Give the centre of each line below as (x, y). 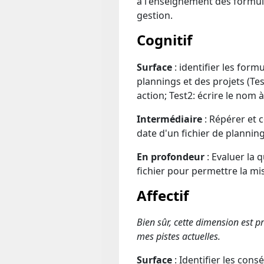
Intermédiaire (169, 119)
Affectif (163, 195)
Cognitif (164, 40)
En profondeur (171, 156)
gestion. (155, 15)
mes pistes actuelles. (179, 236)
